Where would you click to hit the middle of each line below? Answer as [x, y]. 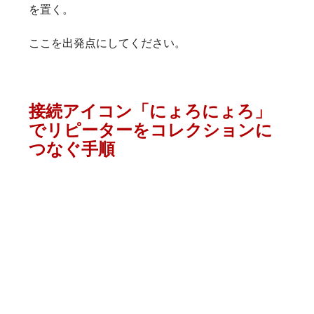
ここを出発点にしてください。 [107, 43]
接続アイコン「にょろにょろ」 [150, 111]
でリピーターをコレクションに [150, 130]
